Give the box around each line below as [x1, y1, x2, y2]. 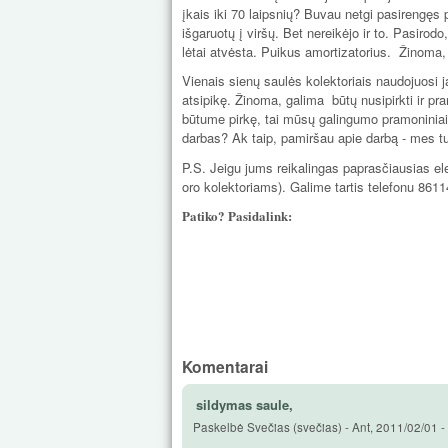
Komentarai [182, 354, 268, 378]
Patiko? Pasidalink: [182, 206, 296, 226]
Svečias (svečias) [247, 419, 342, 435]
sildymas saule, [196, 394, 293, 414]
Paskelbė [193, 419, 247, 435]
